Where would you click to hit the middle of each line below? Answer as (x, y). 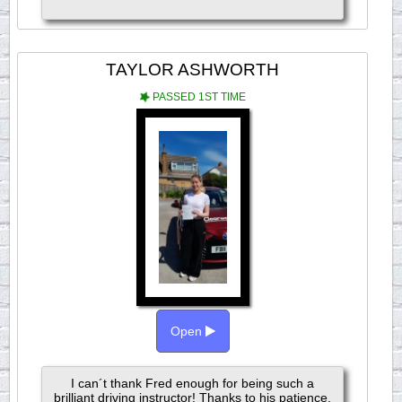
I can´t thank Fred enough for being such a (193, 383)
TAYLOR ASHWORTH (193, 69)
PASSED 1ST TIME (197, 97)
